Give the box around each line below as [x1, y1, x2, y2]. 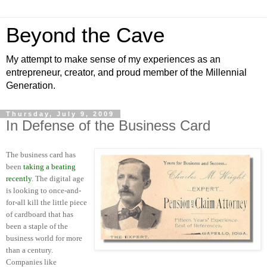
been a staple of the [6, 221, 68, 231]
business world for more [6, 233, 82, 243]
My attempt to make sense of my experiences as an [6, 54, 221, 64]
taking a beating [23, 162, 76, 171]
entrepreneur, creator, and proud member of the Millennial [6, 67, 247, 77]
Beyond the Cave [6, 24, 164, 46]
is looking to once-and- [6, 185, 81, 195]
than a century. [6, 245, 53, 254]
